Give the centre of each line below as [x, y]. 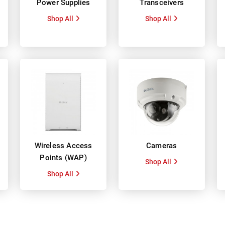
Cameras [162, 145]
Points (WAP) [63, 157]
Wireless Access [63, 145]
